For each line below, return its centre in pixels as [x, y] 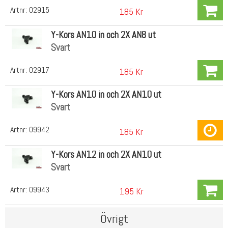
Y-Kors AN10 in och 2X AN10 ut [106, 95]
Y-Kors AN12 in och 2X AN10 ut [106, 154]
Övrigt [114, 219]
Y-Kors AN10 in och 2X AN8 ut [103, 35]
